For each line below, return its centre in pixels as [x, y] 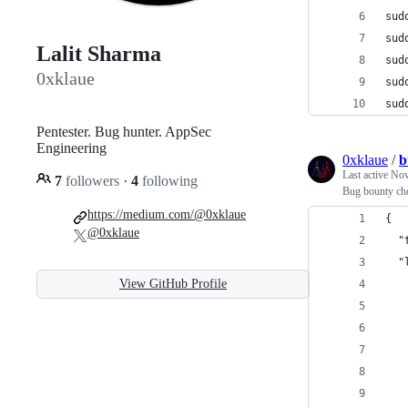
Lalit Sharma [99, 54]
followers [92, 180]
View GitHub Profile [173, 283]
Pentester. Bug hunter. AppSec [124, 131]
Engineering [71, 148]
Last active [367, 175]
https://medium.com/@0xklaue [167, 214]
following [168, 180]
